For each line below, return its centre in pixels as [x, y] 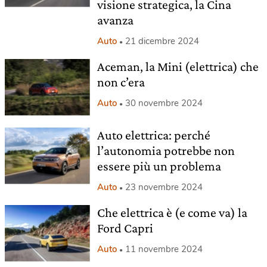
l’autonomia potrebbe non [166, 150]
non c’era [121, 82]
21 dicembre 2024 [162, 41]
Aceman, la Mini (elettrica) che [178, 66]
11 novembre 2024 [164, 249]
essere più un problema [159, 166]
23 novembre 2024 [164, 187]
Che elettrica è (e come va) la [172, 212]
